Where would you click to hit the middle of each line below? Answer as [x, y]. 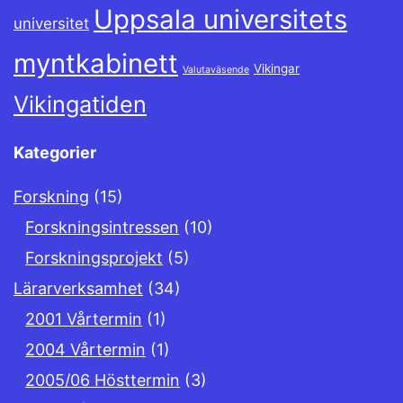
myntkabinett [96, 64]
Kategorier [55, 153]
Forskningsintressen [103, 228]
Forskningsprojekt [94, 258]
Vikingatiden [80, 105]
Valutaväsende [216, 70]
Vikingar [277, 69]
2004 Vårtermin [86, 350]
